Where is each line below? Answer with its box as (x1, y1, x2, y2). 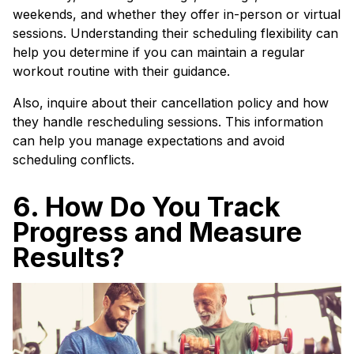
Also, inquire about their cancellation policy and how (13, 95, 329, 111)
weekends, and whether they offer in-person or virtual (13, 6, 341, 22)
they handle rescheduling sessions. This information (13, 114, 323, 130)
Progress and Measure (13, 216, 302, 248)
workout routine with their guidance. (13, 63, 230, 79)
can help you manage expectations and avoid (13, 133, 284, 149)
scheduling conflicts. (13, 152, 134, 168)
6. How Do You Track (13, 190, 281, 223)
